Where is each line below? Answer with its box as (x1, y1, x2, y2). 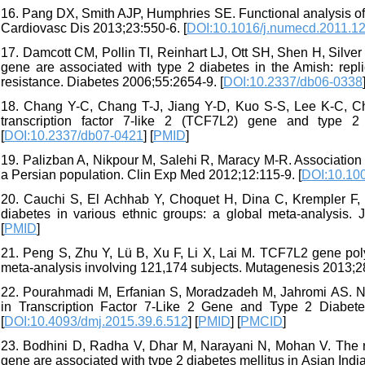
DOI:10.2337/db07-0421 (4, 129, 143, 143)
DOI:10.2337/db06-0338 (223, 75, 363, 90)
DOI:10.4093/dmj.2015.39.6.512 (4, 314, 188, 329)
